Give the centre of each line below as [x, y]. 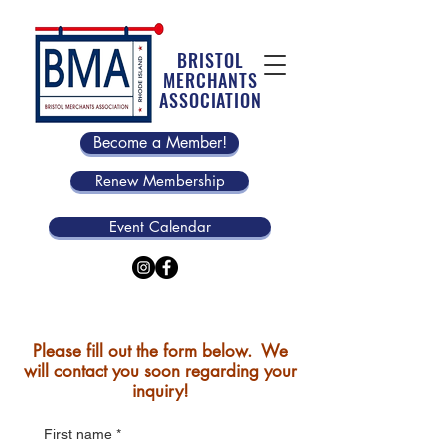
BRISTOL [210, 60]
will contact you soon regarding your [160, 371]
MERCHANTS [210, 80]
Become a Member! [159, 142]
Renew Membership [159, 180]
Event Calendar [160, 226]
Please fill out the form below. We [160, 351]
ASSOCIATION [210, 100]
